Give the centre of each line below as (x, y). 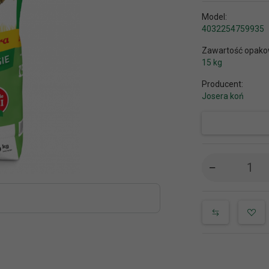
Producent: (222, 84)
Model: (214, 17)
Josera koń (222, 96)
